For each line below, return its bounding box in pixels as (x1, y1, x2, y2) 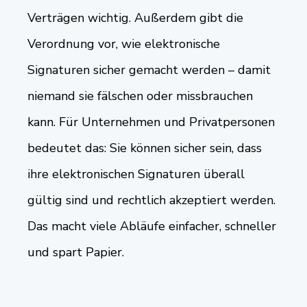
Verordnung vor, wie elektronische (27, 35, 220, 52)
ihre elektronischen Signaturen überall (27, 165, 245, 182)
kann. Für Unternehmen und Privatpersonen (27, 113, 275, 130)
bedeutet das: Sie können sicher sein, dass (27, 139, 262, 156)
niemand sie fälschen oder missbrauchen (27, 87, 253, 104)
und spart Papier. (27, 243, 124, 260)
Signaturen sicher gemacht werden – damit (27, 61, 271, 78)
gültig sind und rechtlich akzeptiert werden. (27, 191, 275, 208)
